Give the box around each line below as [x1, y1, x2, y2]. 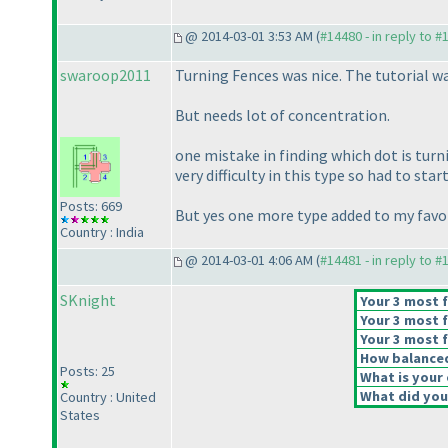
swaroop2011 [60, 65, 151, 86]
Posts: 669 [60, 197, 122, 216]
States [60, 406, 100, 425]
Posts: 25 [60, 362, 115, 381]
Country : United [60, 388, 156, 407]
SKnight [60, 290, 116, 311]
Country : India [60, 223, 144, 242]
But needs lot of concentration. [175, 105, 390, 126]
